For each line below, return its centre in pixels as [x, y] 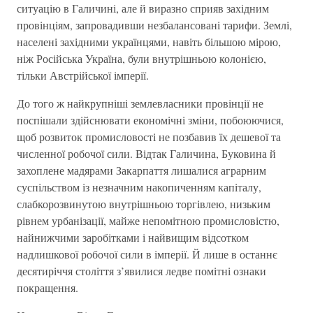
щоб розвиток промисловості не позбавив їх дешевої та [149, 137]
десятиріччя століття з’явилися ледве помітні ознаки [141, 271]
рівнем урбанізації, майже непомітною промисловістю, [148, 220]
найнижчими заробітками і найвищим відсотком [133, 237]
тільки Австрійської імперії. [83, 75]
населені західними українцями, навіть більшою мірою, [149, 42]
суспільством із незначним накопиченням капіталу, [139, 187]
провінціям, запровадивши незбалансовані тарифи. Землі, [154, 25]
